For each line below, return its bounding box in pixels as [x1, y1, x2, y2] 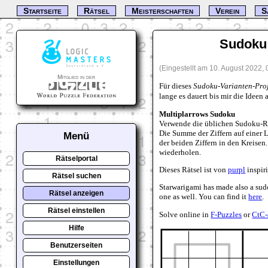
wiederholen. [159, 147, 202, 157]
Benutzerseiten [50, 242, 103, 249]
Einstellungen [53, 259, 100, 266]
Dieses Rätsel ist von [159, 165, 229, 174]
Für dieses [159, 81, 194, 91]
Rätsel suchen [51, 172, 101, 179]
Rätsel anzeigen [49, 190, 104, 197]
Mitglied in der [57, 74, 96, 80]
